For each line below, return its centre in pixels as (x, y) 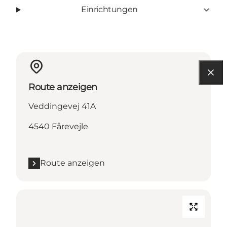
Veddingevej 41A (62, 106)
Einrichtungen (109, 10)
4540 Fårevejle (58, 127)
